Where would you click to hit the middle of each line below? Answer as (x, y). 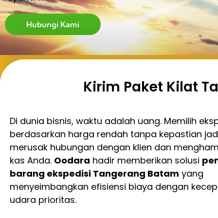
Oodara (72, 160)
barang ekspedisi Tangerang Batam (94, 173)
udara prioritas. (43, 200)
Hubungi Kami (53, 24)
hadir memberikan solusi (146, 160)
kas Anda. (32, 160)
